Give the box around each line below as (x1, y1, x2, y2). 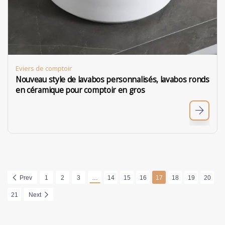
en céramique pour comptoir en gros (16, 85, 145, 95)
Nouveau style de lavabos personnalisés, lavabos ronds (16, 74, 209, 85)
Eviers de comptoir (16, 64, 72, 73)
